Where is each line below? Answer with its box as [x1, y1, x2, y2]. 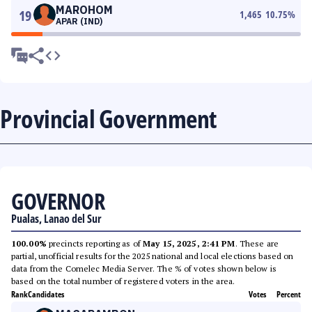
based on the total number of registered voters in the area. [11, 276, 235, 286]
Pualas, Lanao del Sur [11, 211, 102, 226]
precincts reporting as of [46, 238, 143, 249]
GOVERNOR [11, 186, 104, 216]
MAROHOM [56, 3, 113, 17]
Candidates [28, 288, 64, 300]
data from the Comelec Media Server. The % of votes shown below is [11, 263, 276, 274]
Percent [276, 288, 301, 300]
